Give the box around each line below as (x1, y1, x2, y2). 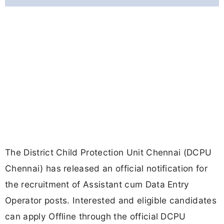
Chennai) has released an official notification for (5, 163, 208, 174)
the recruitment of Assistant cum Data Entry (5, 179, 189, 190)
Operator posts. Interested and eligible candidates (5, 195, 217, 206)
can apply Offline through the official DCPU (5, 211, 186, 222)
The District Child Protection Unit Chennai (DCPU (5, 147, 212, 158)
